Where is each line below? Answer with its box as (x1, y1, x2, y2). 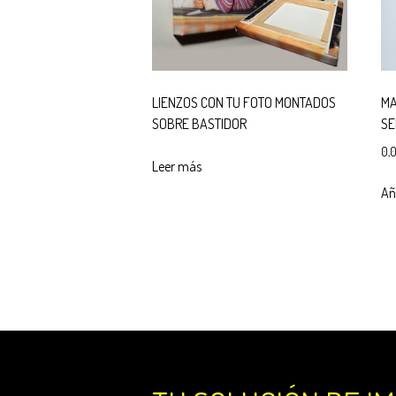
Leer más (152, 156, 202, 175)
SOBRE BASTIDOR (152, 114, 247, 133)
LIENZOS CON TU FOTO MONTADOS (152, 93, 336, 111)
